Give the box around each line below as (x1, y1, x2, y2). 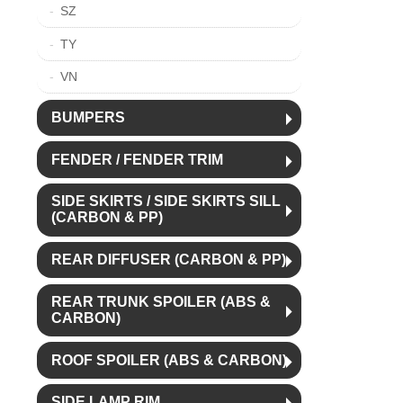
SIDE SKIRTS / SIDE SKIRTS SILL (50, 193, 281, 210)
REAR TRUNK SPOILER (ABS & (50, 293, 271, 309)
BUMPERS (50, 109, 125, 125)
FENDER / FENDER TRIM (50, 151, 223, 167)
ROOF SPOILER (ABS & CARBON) (50, 352, 287, 368)
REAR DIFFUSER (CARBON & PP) (50, 252, 286, 268)
